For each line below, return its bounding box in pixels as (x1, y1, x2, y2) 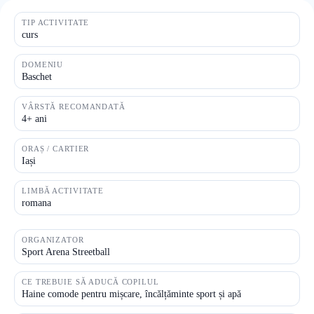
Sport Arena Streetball (22, 247, 110, 257)
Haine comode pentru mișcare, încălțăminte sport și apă (22, 289, 241, 299)
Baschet (22, 71, 52, 82)
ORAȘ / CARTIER (22, 144, 90, 153)
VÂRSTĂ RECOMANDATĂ (22, 102, 125, 111)
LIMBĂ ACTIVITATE (22, 186, 104, 195)
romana (22, 198, 51, 208)
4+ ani (22, 114, 47, 124)
